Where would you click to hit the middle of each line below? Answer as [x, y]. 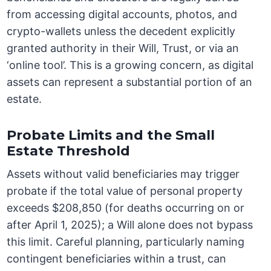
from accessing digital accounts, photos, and [122, 15]
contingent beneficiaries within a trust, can [117, 259]
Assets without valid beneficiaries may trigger [123, 174]
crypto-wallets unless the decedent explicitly [121, 31]
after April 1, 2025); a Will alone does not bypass [130, 225]
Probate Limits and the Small [111, 135]
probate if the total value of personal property [125, 191]
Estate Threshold [69, 151]
